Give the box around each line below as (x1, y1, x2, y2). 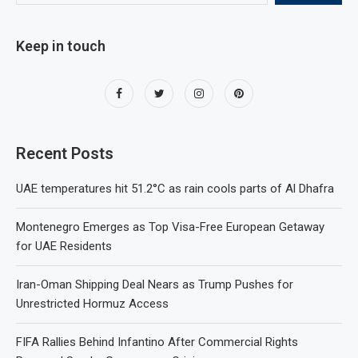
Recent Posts (16, 144, 113, 164)
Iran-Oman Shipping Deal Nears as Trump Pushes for (16, 277, 293, 292)
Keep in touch (16, 38, 105, 55)
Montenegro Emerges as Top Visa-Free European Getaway (16, 220, 324, 235)
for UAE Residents (16, 239, 112, 254)
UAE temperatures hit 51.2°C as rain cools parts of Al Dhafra (16, 181, 334, 197)
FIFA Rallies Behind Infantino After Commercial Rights (16, 335, 298, 350)
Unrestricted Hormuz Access (16, 296, 169, 312)
